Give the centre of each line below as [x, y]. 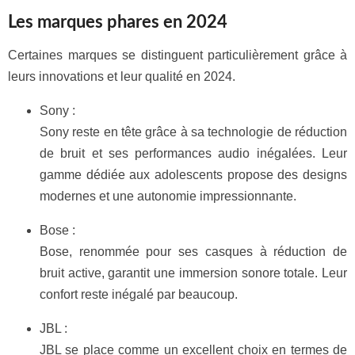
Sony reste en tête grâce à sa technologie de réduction [193, 132]
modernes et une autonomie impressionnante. [168, 196]
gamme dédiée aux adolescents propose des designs [193, 175]
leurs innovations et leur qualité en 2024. [122, 76]
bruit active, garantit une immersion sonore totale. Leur [193, 273]
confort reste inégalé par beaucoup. [139, 294]
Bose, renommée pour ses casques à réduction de [193, 252]
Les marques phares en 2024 [118, 22]
